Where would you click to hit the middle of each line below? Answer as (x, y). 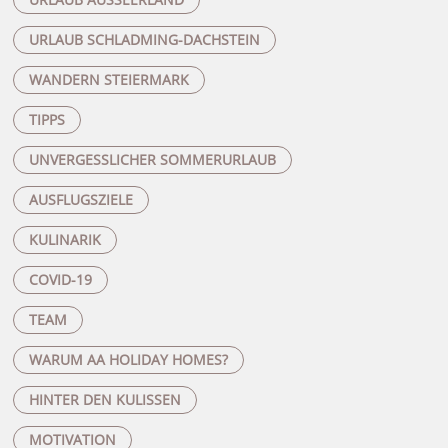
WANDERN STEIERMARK (108, 79)
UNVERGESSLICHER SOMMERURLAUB (152, 159)
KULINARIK (64, 239)
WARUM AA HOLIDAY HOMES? (128, 359)
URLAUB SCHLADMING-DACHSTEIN (144, 39)
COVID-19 (60, 279)
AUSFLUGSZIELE (80, 199)
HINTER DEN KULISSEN (104, 399)
